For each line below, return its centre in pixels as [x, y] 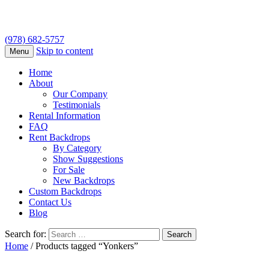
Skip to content [65, 51]
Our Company [80, 94]
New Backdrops [84, 181]
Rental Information [65, 116]
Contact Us [50, 202]
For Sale [69, 170]
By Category [77, 148]
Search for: [26, 234]
